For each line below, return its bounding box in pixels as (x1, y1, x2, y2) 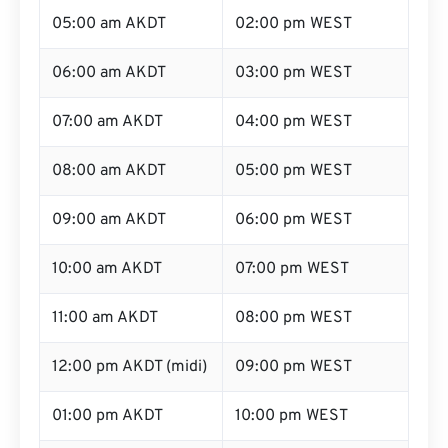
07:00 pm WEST (235, 259, 349, 279)
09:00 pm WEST (235, 357, 352, 377)
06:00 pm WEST (235, 210, 352, 230)
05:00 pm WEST (235, 161, 352, 181)
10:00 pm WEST (235, 406, 348, 426)
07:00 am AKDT (52, 112, 163, 132)
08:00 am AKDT (52, 161, 166, 181)
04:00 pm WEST (235, 112, 352, 132)
